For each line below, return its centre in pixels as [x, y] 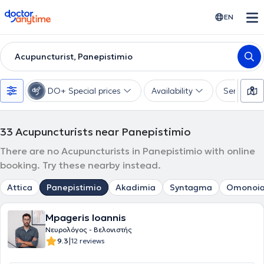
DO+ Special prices [84, 91]
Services [239, 91]
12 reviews [88, 241]
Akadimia [136, 187]
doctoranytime [37, 14]
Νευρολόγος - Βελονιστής [89, 230]
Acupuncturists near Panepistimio [103, 132]
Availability [172, 91]
